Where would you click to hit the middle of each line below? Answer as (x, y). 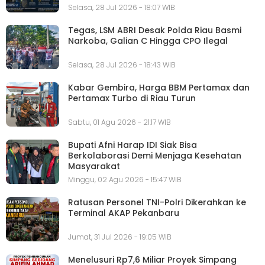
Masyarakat (94, 166)
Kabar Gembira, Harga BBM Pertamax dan (159, 88)
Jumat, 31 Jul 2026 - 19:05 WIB (120, 237)
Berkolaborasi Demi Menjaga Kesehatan (155, 155)
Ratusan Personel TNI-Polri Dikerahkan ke (157, 202)
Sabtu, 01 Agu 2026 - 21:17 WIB (119, 122)
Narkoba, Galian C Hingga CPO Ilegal (148, 41)
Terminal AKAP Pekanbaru (124, 213)
